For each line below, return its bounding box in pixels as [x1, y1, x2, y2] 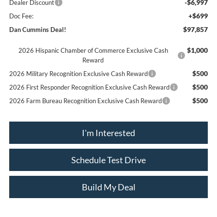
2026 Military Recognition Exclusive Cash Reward [9, 69, 148, 77]
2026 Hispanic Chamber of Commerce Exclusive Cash [18, 46, 168, 54]
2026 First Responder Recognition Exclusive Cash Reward [9, 83, 170, 91]
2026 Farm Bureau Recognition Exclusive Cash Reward [9, 96, 162, 105]
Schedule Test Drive [71, 154, 146, 165]
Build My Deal [81, 181, 136, 192]
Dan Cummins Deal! [9, 25, 66, 33]
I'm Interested [82, 127, 135, 138]
